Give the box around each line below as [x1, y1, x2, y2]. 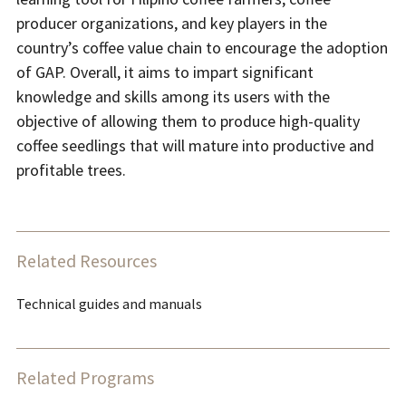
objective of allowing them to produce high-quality [16, 111, 360, 132]
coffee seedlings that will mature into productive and [16, 135, 374, 157]
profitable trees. [16, 159, 130, 181]
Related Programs [16, 367, 154, 390]
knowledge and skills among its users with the [16, 86, 330, 108]
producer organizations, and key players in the [16, 13, 327, 34]
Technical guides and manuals [16, 295, 202, 314]
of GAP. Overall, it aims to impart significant [16, 62, 314, 83]
